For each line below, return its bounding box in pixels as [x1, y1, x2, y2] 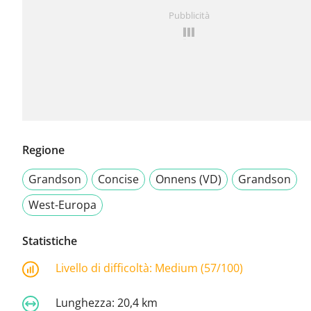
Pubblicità [168, 9, 210, 22]
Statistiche [22, 233, 77, 249]
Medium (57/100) [155, 260, 243, 276]
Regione [22, 142, 65, 158]
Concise [98, 171, 139, 187]
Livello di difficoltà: [56, 260, 155, 276]
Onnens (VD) [155, 171, 221, 187]
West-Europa [28, 197, 96, 213]
